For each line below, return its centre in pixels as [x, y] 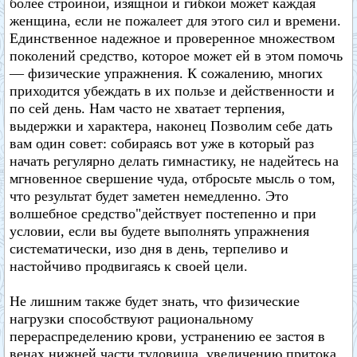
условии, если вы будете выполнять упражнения [159, 231]
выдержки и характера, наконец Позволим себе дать [171, 126]
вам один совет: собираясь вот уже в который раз [162, 143]
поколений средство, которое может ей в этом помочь [176, 56]
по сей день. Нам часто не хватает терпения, [147, 108]
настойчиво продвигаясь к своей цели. [129, 266]
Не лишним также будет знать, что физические [155, 301]
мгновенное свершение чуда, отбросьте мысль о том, [173, 178]
